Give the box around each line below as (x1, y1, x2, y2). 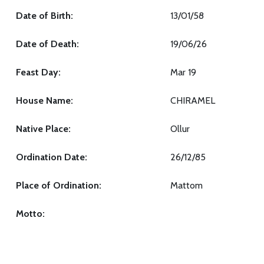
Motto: (16, 208, 45, 219)
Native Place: (16, 123, 71, 134)
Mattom (170, 180, 203, 191)
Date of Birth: (16, 10, 73, 21)
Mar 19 (170, 67, 196, 78)
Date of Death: (16, 38, 79, 49)
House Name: (16, 95, 73, 106)
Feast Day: (16, 67, 61, 78)
